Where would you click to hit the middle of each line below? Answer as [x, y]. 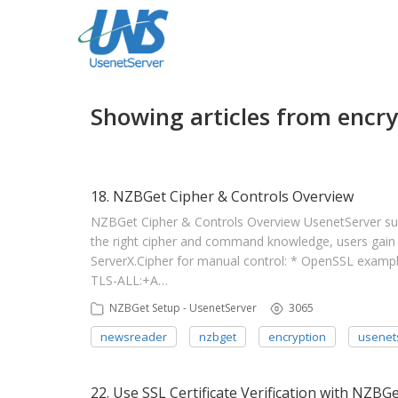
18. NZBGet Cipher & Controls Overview [222, 196]
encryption [297, 336]
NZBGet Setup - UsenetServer [183, 308]
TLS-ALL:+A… [129, 280]
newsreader [134, 336]
